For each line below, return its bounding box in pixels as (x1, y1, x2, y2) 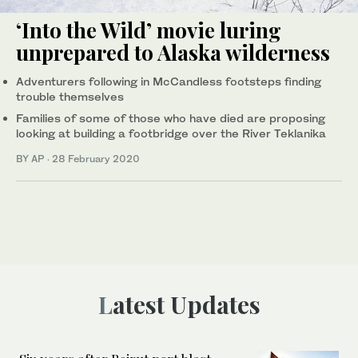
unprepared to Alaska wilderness (16, 38, 330, 66)
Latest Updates (112, 288, 261, 320)
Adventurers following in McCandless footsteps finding (16, 74, 321, 88)
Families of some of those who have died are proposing (16, 110, 325, 125)
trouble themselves (16, 89, 124, 103)
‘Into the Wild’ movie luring (16, 15, 281, 44)
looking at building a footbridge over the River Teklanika (16, 125, 326, 140)
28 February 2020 (52, 152, 140, 165)
